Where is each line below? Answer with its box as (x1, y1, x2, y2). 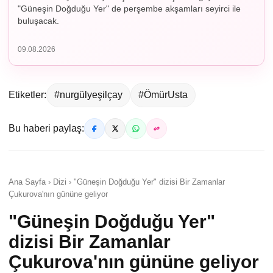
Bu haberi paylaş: (9, 123, 84, 134)
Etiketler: (9, 90, 46, 101)
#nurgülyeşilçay (54, 90, 122, 101)
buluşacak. (18, 16, 59, 26)
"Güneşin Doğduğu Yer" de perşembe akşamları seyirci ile (18, 4, 241, 14)
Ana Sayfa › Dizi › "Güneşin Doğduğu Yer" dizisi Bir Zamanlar (9, 177, 225, 187)
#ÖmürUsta (138, 90, 188, 101)
